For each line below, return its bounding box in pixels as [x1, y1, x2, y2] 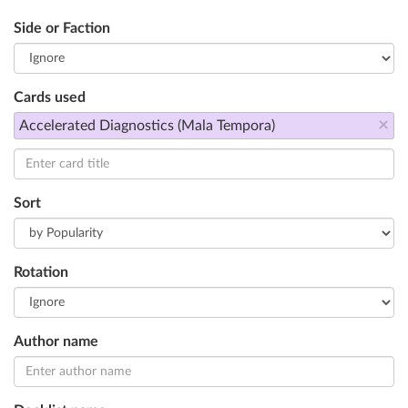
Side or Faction [14, 21, 110, 36]
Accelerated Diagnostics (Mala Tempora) [19, 118, 275, 133]
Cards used [14, 90, 86, 105]
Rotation [14, 265, 68, 280]
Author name [14, 334, 98, 349]
